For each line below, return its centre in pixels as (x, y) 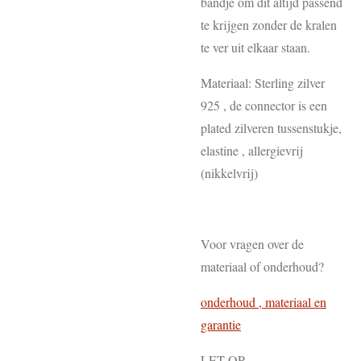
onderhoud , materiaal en (263, 302)
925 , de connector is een (264, 105)
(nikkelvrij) (229, 173)
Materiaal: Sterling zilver (263, 83)
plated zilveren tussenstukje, (271, 128)
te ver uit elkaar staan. (255, 47)
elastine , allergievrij (252, 150)
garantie (221, 324)
